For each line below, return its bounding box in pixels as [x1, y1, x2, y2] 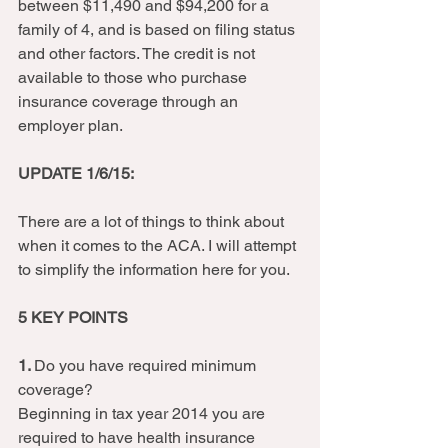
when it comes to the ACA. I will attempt [18, 236, 300, 255]
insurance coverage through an [18, 92, 242, 111]
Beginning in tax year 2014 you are [18, 404, 269, 423]
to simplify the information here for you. [18, 260, 297, 279]
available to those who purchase [18, 68, 251, 87]
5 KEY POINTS [18, 308, 128, 327]
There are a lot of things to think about [18, 212, 288, 231]
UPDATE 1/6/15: [18, 164, 134, 183]
